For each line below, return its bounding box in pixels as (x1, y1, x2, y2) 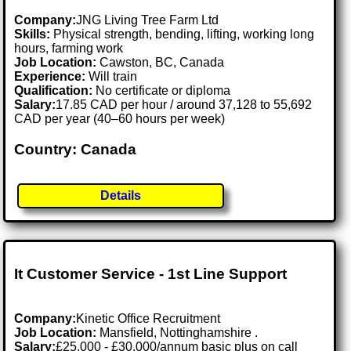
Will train (85, 70, 138, 84)
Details (100, 188, 142, 202)
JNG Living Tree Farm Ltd (76, 13, 219, 27)
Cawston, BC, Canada (100, 56, 225, 70)
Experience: (14, 70, 86, 84)
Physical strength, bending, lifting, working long (50, 27, 315, 42)
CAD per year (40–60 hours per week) (14, 112, 226, 126)
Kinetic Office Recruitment (76, 311, 221, 325)
